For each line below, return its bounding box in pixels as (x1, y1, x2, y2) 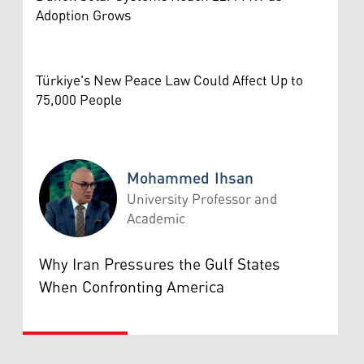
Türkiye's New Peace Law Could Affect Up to (36, 67, 303, 95)
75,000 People (36, 86, 122, 115)
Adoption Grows (36, 2, 131, 30)
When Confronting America (39, 271, 224, 303)
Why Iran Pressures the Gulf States (39, 249, 280, 280)
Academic (127, 205, 185, 233)
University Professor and (127, 185, 277, 214)
